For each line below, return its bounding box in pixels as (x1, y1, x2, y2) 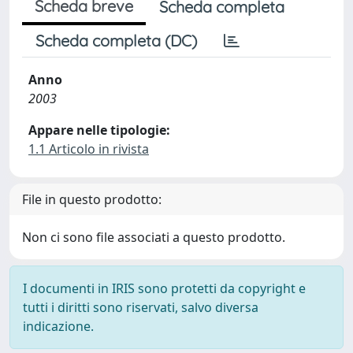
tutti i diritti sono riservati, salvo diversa (23, 299, 258, 316)
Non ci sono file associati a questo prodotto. (22, 229, 285, 246)
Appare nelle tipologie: (28, 121, 170, 139)
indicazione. (23, 318, 94, 335)
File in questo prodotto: (22, 191, 162, 208)
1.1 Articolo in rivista (28, 140, 149, 158)
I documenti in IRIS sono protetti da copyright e (23, 280, 306, 297)
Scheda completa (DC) (35, 31, 197, 50)
